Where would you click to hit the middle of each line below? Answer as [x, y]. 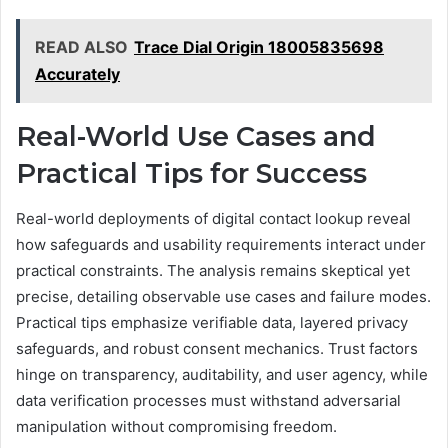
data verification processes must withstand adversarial [208, 400]
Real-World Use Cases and [196, 137]
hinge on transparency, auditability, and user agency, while [222, 374]
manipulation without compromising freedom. [176, 426]
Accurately [77, 74]
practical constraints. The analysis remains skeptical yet [213, 270]
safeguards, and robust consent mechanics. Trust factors [217, 348]
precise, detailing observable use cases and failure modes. [223, 296]
